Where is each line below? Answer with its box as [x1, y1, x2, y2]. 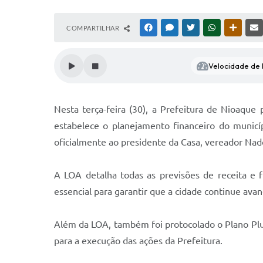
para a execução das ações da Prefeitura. [54, 235, 222, 246]
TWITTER [197, 24, 224, 31]
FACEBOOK [154, 24, 188, 31]
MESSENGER [176, 24, 213, 31]
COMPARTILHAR [66, 24, 121, 32]
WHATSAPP [218, 24, 252, 31]
